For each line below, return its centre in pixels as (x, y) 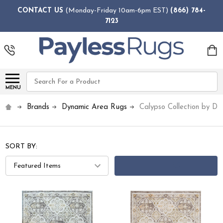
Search (38, 77)
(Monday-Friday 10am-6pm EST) (117, 10)
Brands (38, 108)
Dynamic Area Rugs (95, 108)
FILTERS (166, 166)
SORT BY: (22, 147)
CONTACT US (40, 10)
